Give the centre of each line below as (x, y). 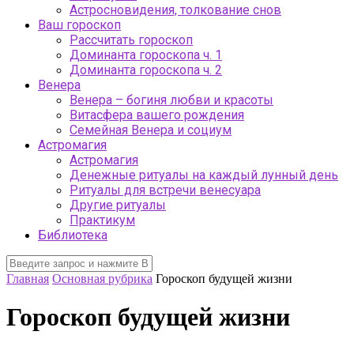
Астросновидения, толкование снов (175, 9)
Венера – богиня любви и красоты (171, 100)
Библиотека (73, 235)
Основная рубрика (102, 278)
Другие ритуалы (118, 205)
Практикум (102, 220)
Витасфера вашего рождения (157, 115)
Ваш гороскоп (79, 24)
